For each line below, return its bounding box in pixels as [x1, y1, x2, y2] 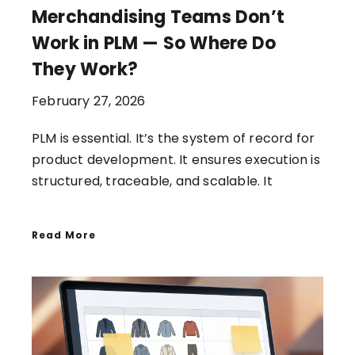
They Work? [32, 56, 138, 82]
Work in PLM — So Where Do [32, 30, 276, 55]
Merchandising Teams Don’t [32, 4, 285, 29]
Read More [32, 227, 96, 242]
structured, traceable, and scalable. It [32, 171, 273, 190]
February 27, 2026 [32, 91, 146, 110]
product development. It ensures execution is [32, 150, 320, 169]
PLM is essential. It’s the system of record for [32, 128, 315, 147]
